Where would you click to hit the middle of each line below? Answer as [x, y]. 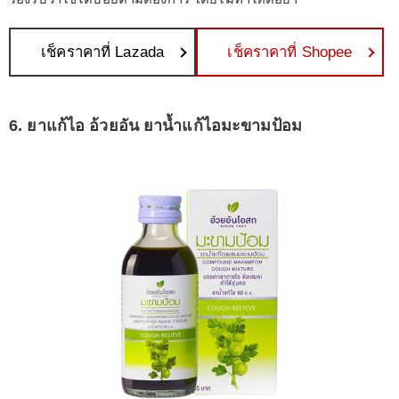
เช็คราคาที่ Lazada [103, 52]
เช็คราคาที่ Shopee [290, 52]
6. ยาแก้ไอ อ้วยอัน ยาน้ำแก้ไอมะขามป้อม [155, 125]
